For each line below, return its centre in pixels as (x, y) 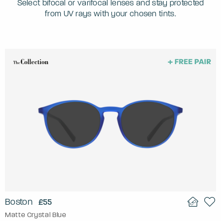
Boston (19, 202)
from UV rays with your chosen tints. (110, 13)
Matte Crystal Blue (36, 215)
